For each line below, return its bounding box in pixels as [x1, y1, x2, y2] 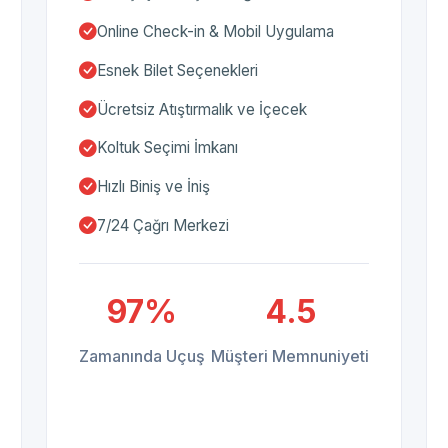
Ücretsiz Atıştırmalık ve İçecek [97, 99, 307, 119]
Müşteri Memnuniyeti [211, 345, 369, 366]
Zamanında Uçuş [79, 345, 205, 366]
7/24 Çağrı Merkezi [97, 215, 229, 235]
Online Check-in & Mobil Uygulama [97, 21, 334, 41]
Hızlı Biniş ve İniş [97, 177, 210, 197]
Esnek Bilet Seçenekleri [97, 60, 258, 80]
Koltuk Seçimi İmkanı [97, 138, 238, 158]
